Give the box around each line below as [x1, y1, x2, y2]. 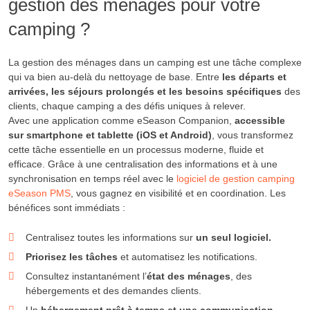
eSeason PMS [8, 188, 71, 199]
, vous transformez [212, 129, 293, 141]
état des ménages [147, 270, 230, 282]
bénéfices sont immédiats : [8, 202, 125, 214]
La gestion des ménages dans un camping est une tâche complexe [8, 57, 302, 69]
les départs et [222, 71, 286, 83]
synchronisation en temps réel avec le [8, 173, 176, 185]
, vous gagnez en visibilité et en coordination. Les [71, 188, 286, 199]
